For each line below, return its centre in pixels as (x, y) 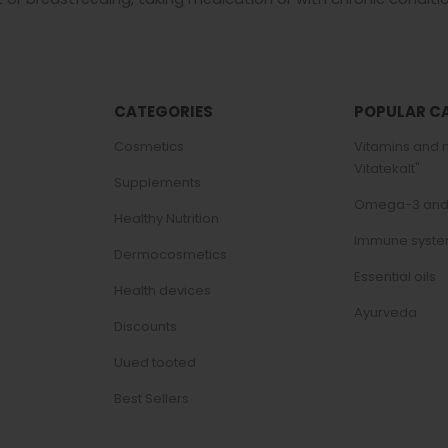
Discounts (145, 326)
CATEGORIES (163, 111)
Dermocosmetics (170, 254)
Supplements (157, 182)
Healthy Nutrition (166, 218)
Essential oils (395, 276)
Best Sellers (151, 398)
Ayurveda (385, 312)
